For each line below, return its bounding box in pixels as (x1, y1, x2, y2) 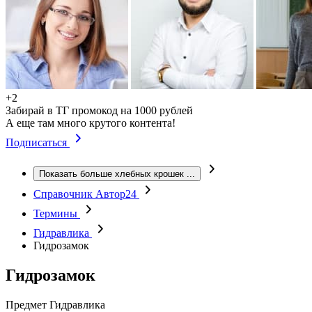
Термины (33, 208, 80, 219)
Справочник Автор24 (33, 188, 139, 200)
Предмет (6, 298, 47, 311)
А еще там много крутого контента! (6, 117, 175, 129)
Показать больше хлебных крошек (39, 169, 184, 179)
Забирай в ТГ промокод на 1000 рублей (6, 104, 193, 116)
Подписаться (6, 136, 70, 148)
